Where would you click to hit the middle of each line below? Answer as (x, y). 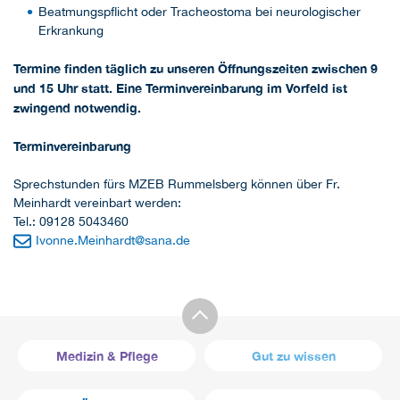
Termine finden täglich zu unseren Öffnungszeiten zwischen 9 (196, 69)
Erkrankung (71, 31)
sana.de (168, 241)
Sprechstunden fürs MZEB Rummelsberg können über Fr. (177, 184)
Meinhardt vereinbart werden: (97, 203)
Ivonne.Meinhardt (86, 241)
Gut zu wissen (293, 356)
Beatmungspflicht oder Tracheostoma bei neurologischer (200, 12)
